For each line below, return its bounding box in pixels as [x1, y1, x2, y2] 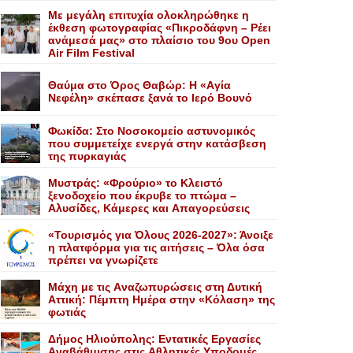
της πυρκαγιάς [48, 150, 126, 162]
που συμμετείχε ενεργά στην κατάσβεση [48, 137, 266, 150]
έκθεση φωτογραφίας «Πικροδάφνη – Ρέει [48, 21, 271, 34]
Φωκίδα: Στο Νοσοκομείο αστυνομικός [48, 124, 255, 137]
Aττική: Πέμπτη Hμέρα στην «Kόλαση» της [48, 293, 275, 306]
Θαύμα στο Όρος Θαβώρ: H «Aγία [48, 79, 231, 91]
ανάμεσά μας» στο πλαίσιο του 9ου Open [48, 34, 270, 46]
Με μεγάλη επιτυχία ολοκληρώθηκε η [48, 9, 249, 21]
